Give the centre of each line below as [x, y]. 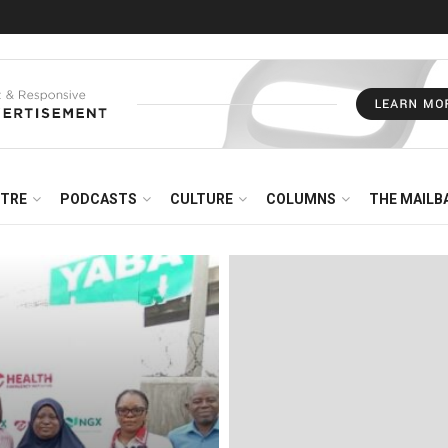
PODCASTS [98, 199]
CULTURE [201, 199]
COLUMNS [301, 199]
